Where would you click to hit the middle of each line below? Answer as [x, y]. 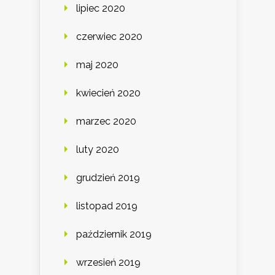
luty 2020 [98, 149]
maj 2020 [97, 64]
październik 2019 [114, 234]
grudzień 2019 [108, 177]
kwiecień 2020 [108, 93]
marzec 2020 [106, 121]
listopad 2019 [107, 206]
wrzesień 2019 [108, 262]
